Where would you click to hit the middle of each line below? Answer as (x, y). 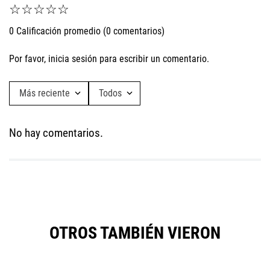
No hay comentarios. (56, 133)
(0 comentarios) (134, 31)
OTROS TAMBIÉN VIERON (135, 233)
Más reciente (45, 93)
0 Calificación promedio (55, 31)
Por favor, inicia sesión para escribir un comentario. (109, 59)
